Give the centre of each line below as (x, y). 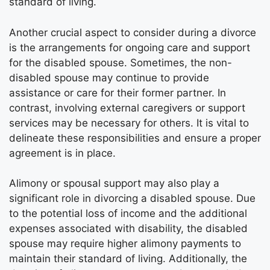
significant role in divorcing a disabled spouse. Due (132, 198)
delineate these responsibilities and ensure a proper (135, 138)
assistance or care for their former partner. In (118, 93)
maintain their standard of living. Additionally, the (128, 259)
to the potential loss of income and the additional (128, 213)
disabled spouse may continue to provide (109, 77)
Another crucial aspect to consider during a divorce (133, 32)
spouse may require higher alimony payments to (125, 243)
